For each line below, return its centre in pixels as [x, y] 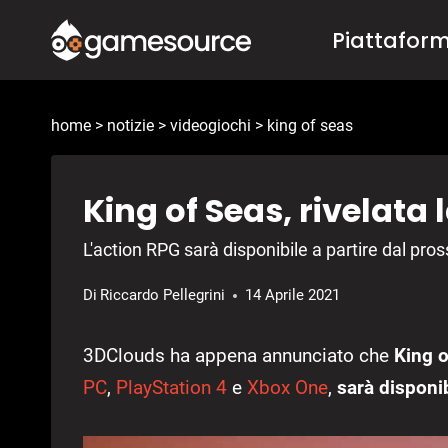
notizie [130, 126]
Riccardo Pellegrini [163, 295]
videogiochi [210, 126]
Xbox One [287, 388]
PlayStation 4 [171, 388]
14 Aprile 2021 [293, 295]
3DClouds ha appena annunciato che [236, 356]
